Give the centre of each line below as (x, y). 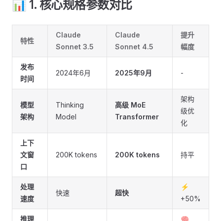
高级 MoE (130, 105)
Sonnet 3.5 (75, 47)
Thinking (70, 105)
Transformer (137, 117)
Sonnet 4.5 (134, 47)
